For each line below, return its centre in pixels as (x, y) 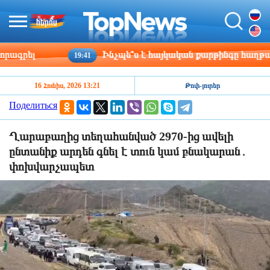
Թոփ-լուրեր (202, 86)
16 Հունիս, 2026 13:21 (67, 86)
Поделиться (33, 105)
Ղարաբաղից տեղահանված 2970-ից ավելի (121, 136)
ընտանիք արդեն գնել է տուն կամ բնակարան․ (128, 151)
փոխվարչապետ (52, 166)
